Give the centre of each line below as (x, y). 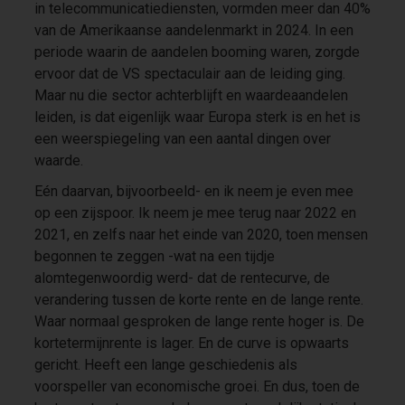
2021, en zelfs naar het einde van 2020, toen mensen (201, 234)
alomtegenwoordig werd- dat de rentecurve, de (182, 278)
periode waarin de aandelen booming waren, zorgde (197, 52)
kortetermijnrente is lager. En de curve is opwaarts (191, 343)
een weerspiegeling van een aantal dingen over (182, 138)
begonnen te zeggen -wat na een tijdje (154, 256)
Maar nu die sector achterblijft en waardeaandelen (191, 95)
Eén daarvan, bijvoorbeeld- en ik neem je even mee (193, 191)
